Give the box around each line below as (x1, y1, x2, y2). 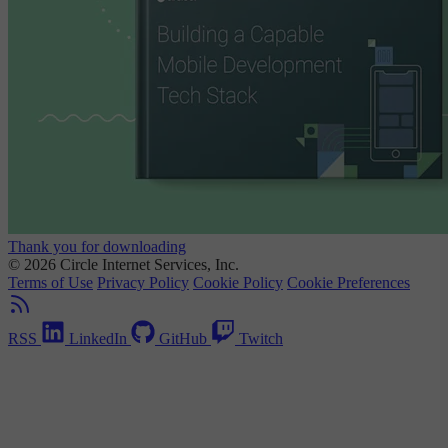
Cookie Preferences (287, 273, 410, 291)
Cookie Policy (193, 273, 283, 291)
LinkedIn (69, 329, 127, 347)
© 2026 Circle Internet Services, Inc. (8, 255, 239, 273)
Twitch (239, 329, 283, 347)
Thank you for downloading (8, 237, 186, 255)
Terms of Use (8, 273, 93, 291)
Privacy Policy (97, 273, 189, 291)
